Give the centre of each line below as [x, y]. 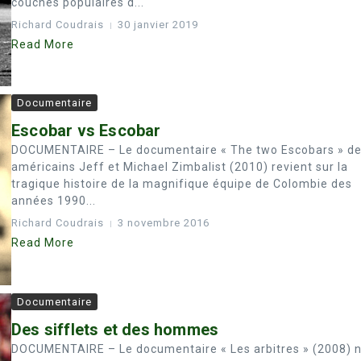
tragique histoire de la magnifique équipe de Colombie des [182, 184]
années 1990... [54, 201]
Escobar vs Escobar [86, 131]
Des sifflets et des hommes [115, 329]
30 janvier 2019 [158, 25]
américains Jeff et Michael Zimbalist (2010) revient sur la [180, 167]
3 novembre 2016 [164, 223]
